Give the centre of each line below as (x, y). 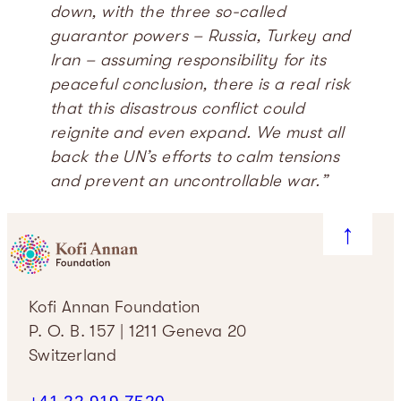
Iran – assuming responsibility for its (188, 60)
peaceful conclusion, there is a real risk (200, 84)
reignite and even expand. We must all (197, 132)
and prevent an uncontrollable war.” (189, 180)
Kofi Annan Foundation (115, 307)
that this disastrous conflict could (178, 108)
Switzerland (73, 356)
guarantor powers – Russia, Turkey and (200, 35)
